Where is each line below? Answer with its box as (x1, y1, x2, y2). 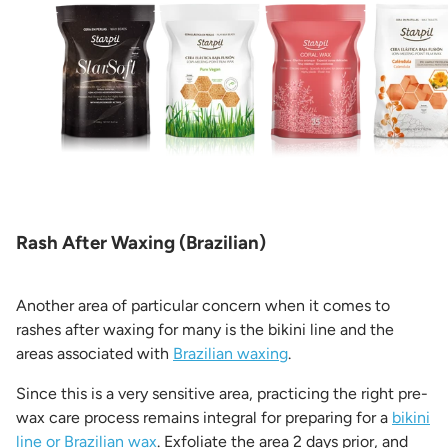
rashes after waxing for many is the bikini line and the (16, 319, 394, 339)
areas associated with (16, 343, 173, 363)
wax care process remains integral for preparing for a (16, 407, 392, 427)
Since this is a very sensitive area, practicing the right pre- (16, 383, 428, 403)
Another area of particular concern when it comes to (16, 295, 390, 315)
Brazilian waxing (173, 343, 288, 363)
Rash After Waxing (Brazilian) (16, 230, 266, 254)
